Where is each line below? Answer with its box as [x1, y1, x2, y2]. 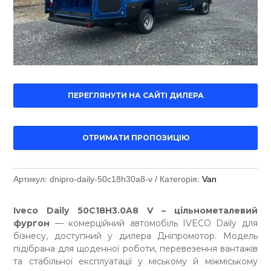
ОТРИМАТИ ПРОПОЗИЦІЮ [82, 133, 189, 143]
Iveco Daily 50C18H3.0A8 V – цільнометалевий [13, 205, 258, 217]
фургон [13, 218, 50, 229]
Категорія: [160, 174, 200, 184]
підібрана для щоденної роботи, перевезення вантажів [13, 243, 258, 255]
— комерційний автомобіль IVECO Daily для [50, 218, 258, 229]
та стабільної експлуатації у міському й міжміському [13, 256, 258, 267]
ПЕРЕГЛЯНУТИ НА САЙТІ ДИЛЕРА [67, 91, 204, 100]
